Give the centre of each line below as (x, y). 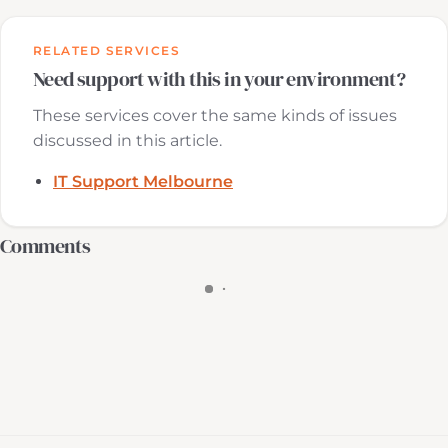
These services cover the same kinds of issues (215, 115)
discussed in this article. (127, 140)
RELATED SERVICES (107, 50)
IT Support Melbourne (143, 181)
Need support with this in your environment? (219, 79)
